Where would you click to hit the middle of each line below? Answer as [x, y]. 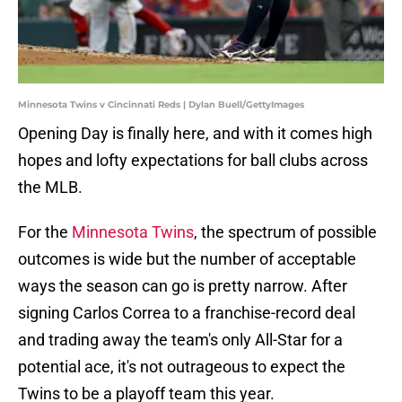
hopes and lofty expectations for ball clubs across [193, 161]
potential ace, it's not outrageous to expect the [182, 367]
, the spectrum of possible [285, 232]
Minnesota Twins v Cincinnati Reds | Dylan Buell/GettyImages [161, 105]
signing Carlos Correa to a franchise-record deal [187, 313]
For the [45, 232]
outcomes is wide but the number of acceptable [187, 259]
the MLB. [50, 188]
